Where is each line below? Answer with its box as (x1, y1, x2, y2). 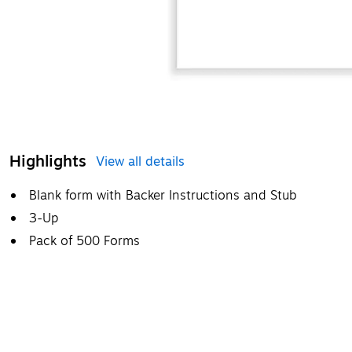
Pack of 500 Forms (29, 231, 140, 251)
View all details (96, 152, 185, 171)
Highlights (9, 148, 86, 174)
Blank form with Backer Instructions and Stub (29, 185, 297, 205)
